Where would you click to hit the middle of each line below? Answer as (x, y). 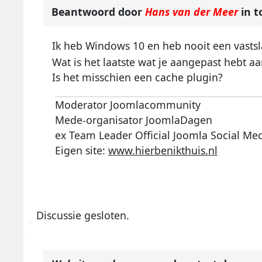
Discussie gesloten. (83, 216)
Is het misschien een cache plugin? (137, 77)
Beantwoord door (98, 12)
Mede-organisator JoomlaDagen (133, 120)
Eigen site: (81, 151)
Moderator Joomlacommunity (127, 105)
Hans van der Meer (191, 12)
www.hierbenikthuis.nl (163, 151)
